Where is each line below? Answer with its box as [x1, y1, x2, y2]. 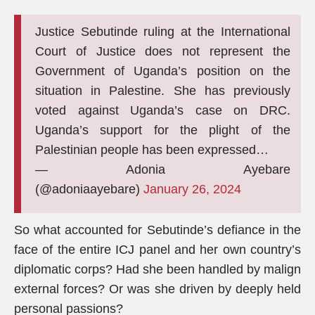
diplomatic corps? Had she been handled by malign [14, 262, 301, 276]
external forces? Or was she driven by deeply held [14, 282, 301, 296]
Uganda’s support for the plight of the [35, 123, 290, 137]
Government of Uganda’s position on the [35, 64, 290, 78]
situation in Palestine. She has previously [35, 84, 290, 98]
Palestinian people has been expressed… [35, 143, 269, 157]
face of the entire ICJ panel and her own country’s [14, 243, 301, 257]
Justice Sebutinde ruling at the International [35, 25, 290, 39]
